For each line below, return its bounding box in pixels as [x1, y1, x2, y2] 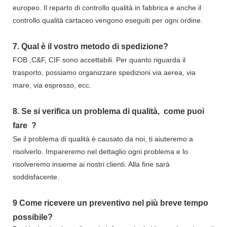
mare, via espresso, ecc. [13, 81, 91, 90]
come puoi [162, 107, 204, 116]
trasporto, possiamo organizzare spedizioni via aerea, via [13, 68, 196, 77]
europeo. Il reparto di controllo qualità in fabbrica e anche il [13, 4, 201, 12]
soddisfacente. [13, 173, 59, 181]
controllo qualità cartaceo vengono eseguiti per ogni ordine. [13, 16, 203, 25]
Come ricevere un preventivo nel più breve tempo [19, 199, 208, 208]
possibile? [13, 213, 53, 222]
